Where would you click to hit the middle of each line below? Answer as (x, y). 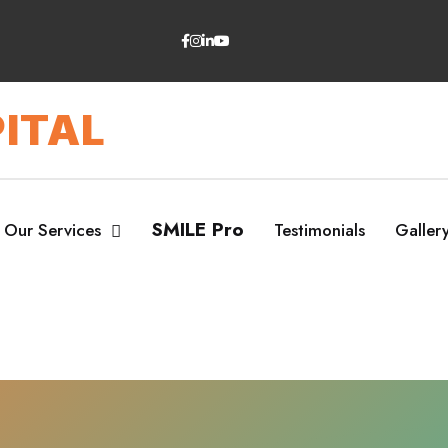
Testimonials (319, 230)
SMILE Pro (197, 229)
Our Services (52, 230)
